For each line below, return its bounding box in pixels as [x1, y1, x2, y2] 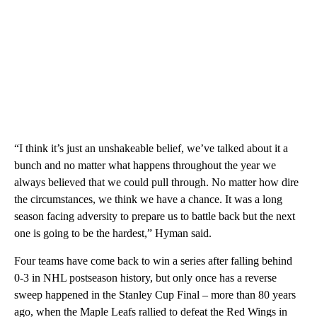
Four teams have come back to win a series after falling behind [14, 254, 292, 267]
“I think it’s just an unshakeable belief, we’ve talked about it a [14, 142, 288, 154]
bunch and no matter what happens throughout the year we [14, 158, 276, 171]
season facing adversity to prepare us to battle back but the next [14, 209, 295, 222]
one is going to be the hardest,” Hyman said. [14, 226, 212, 239]
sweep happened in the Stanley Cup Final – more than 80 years [14, 288, 296, 301]
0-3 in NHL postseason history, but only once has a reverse [14, 271, 277, 284]
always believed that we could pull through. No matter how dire [14, 175, 299, 188]
